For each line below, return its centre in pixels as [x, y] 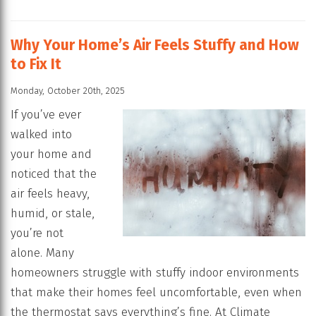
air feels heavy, [50, 194]
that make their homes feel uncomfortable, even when [156, 293]
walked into [41, 135]
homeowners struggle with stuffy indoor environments [155, 273]
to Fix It [36, 65]
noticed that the [54, 174]
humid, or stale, [53, 214]
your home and [51, 154]
